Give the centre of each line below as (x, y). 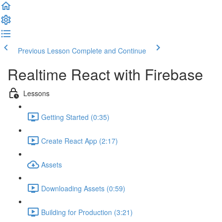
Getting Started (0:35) (75, 117)
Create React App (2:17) (80, 140)
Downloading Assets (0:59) (83, 188)
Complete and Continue (109, 51)
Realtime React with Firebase (105, 74)
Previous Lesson (44, 51)
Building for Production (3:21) (87, 212)
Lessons (36, 93)
